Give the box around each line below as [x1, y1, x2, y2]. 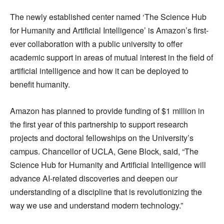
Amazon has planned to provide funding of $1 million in [10, 105, 204, 117]
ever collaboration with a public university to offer [10, 38, 182, 50]
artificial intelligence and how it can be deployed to [10, 65, 188, 77]
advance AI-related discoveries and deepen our [10, 172, 177, 184]
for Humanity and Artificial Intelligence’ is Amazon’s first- [10, 24, 208, 36]
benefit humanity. [10, 78, 72, 90]
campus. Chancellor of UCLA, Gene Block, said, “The [10, 145, 198, 157]
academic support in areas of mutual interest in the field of [10, 51, 213, 63]
